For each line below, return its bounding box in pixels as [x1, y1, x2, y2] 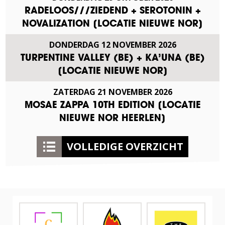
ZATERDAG [53, 86, 95, 97]
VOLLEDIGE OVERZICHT [67, 139, 183, 153]
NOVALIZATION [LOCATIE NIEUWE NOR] [22, 17, 203, 29]
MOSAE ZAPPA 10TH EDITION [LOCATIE [24, 98, 201, 110]
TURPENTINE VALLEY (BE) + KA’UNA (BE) [20, 51, 205, 63]
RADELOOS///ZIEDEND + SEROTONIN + [24, 4, 201, 16]
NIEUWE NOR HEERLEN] [59, 111, 166, 124]
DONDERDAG [49, 39, 99, 50]
